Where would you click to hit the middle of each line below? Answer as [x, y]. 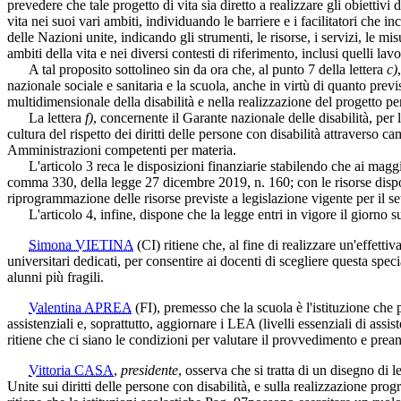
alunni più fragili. [55, 277]
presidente [149, 370]
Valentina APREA [80, 307]
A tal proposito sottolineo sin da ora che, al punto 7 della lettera [197, 69]
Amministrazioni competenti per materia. [122, 149]
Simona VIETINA [81, 244]
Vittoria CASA [71, 370]
